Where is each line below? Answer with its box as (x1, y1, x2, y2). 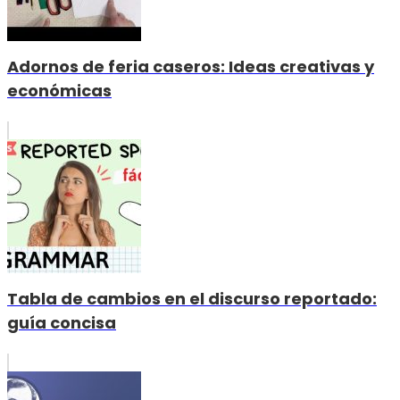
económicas (7, 79, 112, 103)
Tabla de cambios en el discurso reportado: (7, 287, 377, 311)
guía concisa (7, 312, 116, 335)
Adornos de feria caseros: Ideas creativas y (7, 55, 374, 79)
